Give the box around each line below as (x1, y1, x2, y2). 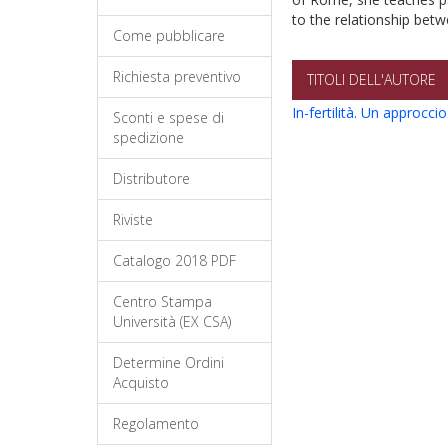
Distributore (113, 169, 190, 188)
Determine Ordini (113, 353, 224, 372)
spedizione (113, 128, 184, 147)
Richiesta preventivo (113, 67, 241, 86)
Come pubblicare (113, 26, 225, 45)
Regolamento (113, 414, 199, 433)
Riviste (113, 210, 153, 229)
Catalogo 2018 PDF (113, 251, 236, 270)
